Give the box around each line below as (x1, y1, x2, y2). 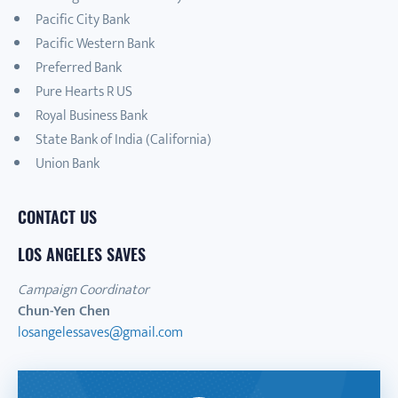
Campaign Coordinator (18, 277, 149, 302)
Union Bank (36, 151, 99, 176)
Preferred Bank (36, 55, 122, 80)
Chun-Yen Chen (18, 298, 110, 323)
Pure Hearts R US (36, 79, 132, 104)
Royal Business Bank (36, 103, 147, 128)
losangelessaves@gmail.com (18, 320, 183, 345)
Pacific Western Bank (36, 31, 155, 56)
